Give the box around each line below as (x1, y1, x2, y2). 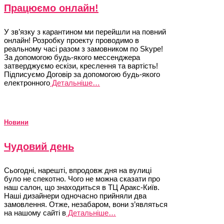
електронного (4, 78, 50, 87)
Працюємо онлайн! (4, 2, 98, 14)
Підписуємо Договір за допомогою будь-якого (4, 69, 160, 78)
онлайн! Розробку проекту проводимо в (4, 35, 139, 44)
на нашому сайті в (4, 208, 66, 217)
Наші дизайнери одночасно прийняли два (4, 191, 146, 200)
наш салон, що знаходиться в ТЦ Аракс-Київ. (4, 182, 159, 191)
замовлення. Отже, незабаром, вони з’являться (4, 199, 167, 208)
